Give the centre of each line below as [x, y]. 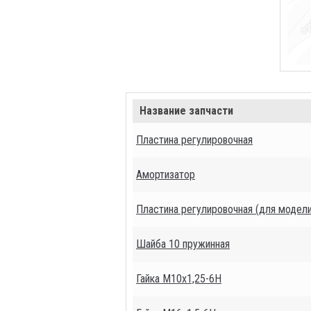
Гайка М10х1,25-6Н [179, 279]
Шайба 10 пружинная [183, 244]
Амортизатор [166, 175]
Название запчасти [186, 111]
